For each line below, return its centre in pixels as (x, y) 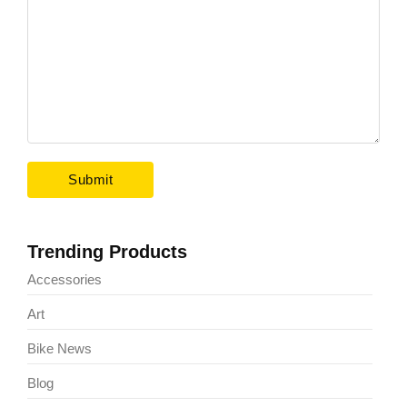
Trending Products (107, 251)
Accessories (65, 279)
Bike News (60, 348)
